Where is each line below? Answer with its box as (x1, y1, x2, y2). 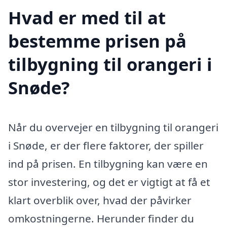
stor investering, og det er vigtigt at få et (8, 175, 210, 190)
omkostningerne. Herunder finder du (8, 211, 194, 226)
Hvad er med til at (8, 6, 166, 30)
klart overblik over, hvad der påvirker (8, 193, 192, 208)
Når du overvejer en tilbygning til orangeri (8, 120, 218, 135)
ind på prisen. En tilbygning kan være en (8, 157, 208, 171)
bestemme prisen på (8, 29, 186, 53)
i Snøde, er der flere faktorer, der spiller (8, 138, 204, 153)
